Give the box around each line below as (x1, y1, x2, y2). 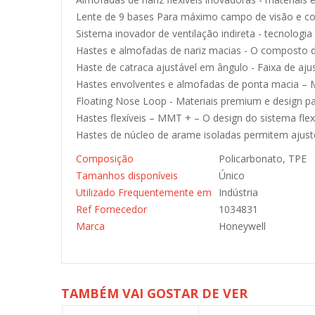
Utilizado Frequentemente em (76, 186, 212, 199)
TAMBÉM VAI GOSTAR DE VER (61, 285, 247, 302)
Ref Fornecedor (76, 202, 147, 216)
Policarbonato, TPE (219, 152, 307, 165)
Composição (76, 152, 134, 165)
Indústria (219, 186, 258, 199)
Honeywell (219, 219, 266, 233)
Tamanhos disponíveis (76, 169, 178, 182)
